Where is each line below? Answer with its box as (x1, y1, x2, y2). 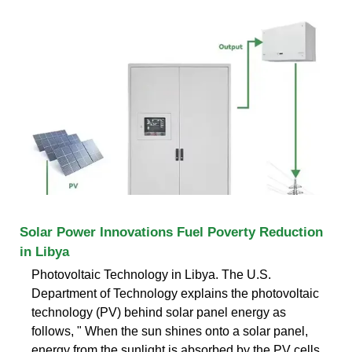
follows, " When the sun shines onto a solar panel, (31, 324, 308, 338)
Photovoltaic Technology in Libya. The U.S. (31, 267, 271, 281)
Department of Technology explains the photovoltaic (31, 286, 319, 300)
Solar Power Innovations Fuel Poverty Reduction (20, 224, 323, 240)
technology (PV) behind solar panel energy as (31, 305, 286, 319)
